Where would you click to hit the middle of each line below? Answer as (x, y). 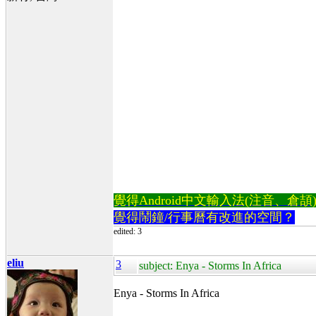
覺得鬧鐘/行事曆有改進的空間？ (204, 217)
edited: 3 (128, 231)
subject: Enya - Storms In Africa (210, 265)
